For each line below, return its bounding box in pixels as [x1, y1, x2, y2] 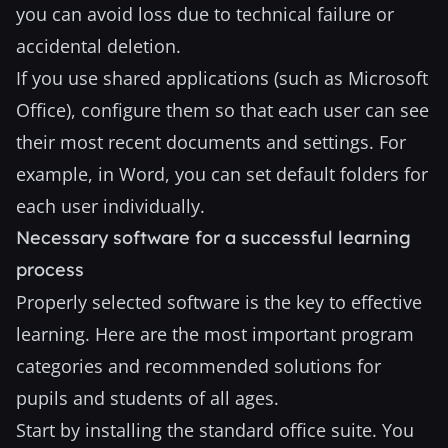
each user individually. [16, 194, 205, 218]
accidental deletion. [16, 34, 181, 58]
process [16, 258, 84, 281]
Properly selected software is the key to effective [16, 290, 422, 314]
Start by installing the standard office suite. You [16, 418, 414, 442]
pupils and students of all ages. [16, 386, 279, 410]
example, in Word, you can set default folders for [16, 162, 428, 186]
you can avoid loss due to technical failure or [16, 2, 394, 26]
